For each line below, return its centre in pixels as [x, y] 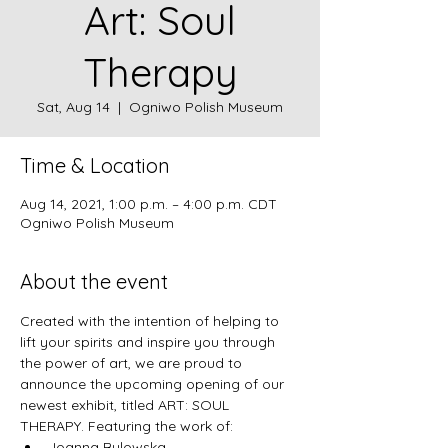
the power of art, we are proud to [133, 363]
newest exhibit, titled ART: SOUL [126, 405]
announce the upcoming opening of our [154, 384]
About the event [94, 281]
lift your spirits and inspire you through [149, 342]
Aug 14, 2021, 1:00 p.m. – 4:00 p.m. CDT [148, 204]
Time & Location [95, 165]
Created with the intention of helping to [151, 321]
